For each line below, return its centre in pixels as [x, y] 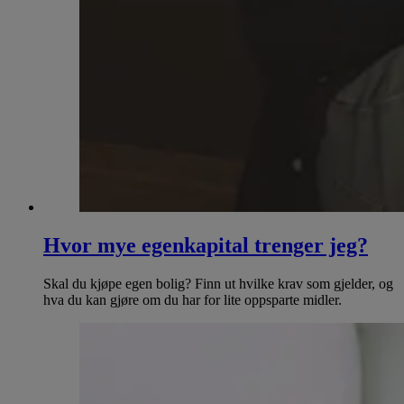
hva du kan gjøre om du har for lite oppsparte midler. [193, 300]
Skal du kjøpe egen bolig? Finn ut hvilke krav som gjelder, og [218, 284]
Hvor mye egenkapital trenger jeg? [206, 246]
